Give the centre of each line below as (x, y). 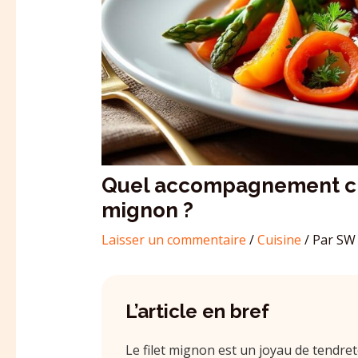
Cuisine (279, 239)
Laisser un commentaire (173, 239)
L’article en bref (197, 311)
